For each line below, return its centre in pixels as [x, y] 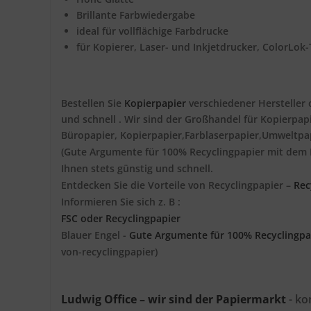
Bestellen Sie [93, 103]
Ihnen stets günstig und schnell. [137, 168]
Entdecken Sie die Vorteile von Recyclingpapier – [177, 185]
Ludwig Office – [103, 299]
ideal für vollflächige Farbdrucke [152, 31]
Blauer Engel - [95, 235]
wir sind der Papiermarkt [217, 299]
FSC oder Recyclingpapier [121, 218]
